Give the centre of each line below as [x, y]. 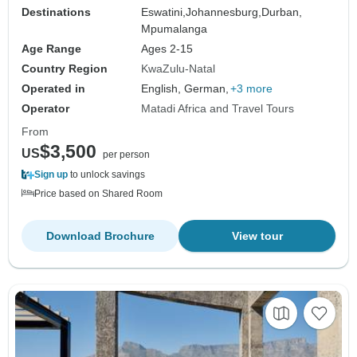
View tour [257, 235]
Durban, [282, 12]
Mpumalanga [175, 28]
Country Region [65, 68]
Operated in [53, 88]
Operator [45, 108]
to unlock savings [106, 174]
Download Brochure [100, 235]
